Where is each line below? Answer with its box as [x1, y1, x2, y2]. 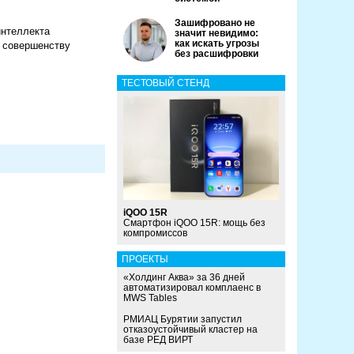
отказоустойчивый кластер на [123, 324, 258, 336]
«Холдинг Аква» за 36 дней [123, 272, 245, 284]
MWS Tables [123, 292, 177, 304]
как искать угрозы [175, 38, 259, 49]
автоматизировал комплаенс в [123, 282, 261, 294]
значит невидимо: [175, 28, 258, 39]
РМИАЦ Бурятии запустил [123, 314, 242, 326]
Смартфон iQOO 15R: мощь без [123, 217, 265, 229]
